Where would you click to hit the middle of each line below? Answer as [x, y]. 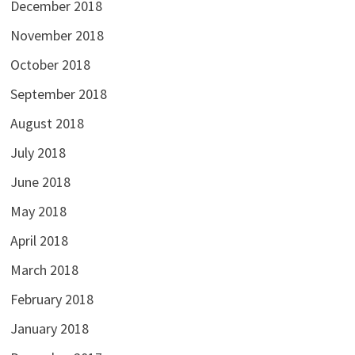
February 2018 [52, 300]
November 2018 [57, 36]
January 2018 [49, 329]
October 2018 [50, 65]
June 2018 [40, 182]
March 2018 [44, 270]
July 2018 [38, 153]
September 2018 [58, 94]
